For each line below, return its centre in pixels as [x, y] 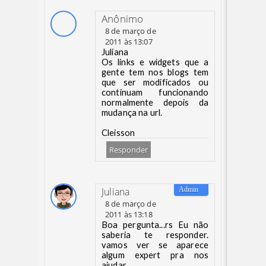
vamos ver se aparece [155, 245]
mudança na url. [132, 113]
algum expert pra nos [155, 255]
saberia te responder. [155, 235]
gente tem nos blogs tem [155, 72]
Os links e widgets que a [155, 62]
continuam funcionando [155, 92]
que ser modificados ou [155, 82]
